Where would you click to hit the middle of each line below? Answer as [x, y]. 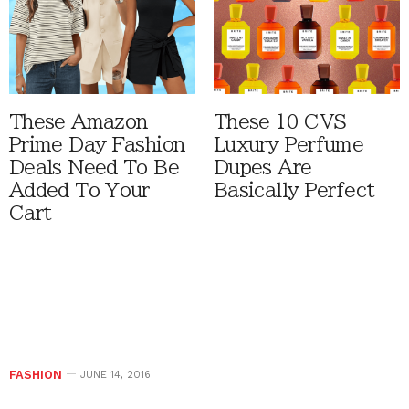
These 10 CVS [280, 122]
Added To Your [79, 191]
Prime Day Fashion [97, 145]
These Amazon [79, 122]
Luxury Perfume [289, 145]
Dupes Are [263, 168]
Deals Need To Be [94, 168]
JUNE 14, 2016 [115, 375]
